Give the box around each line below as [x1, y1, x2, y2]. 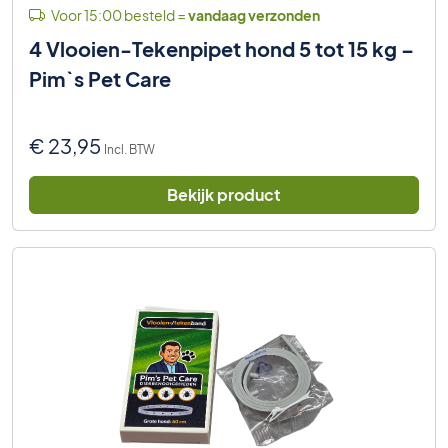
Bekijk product [167, 183, 281, 205]
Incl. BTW [104, 141, 155, 157]
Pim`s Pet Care [29, 65, 171, 91]
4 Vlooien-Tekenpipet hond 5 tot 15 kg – [29, 35, 414, 61]
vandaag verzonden [188, 5, 320, 24]
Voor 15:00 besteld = [49, 5, 188, 24]
